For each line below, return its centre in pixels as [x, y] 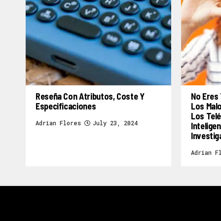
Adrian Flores [58, 123]
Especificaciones [66, 106]
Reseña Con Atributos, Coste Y [90, 96]
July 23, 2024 [115, 123]
